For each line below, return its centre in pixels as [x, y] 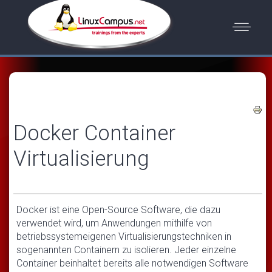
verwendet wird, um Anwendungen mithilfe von [114, 223]
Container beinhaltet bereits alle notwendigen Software [132, 263]
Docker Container [94, 133]
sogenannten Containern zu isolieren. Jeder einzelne [126, 250]
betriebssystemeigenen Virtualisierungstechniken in [124, 236]
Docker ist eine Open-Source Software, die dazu [118, 209]
